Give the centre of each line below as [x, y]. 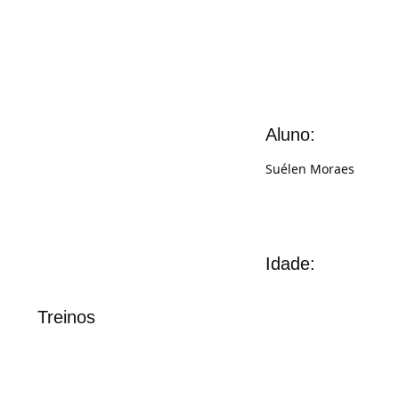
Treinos [66, 317]
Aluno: [290, 134]
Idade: [290, 264]
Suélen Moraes [310, 169]
